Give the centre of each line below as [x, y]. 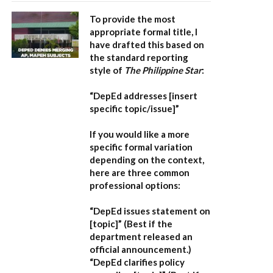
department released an [141, 237]
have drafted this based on [147, 45]
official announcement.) [140, 250]
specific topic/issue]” [134, 109]
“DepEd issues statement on [150, 211]
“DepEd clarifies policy [137, 262]
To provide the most [133, 19]
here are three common [140, 173]
